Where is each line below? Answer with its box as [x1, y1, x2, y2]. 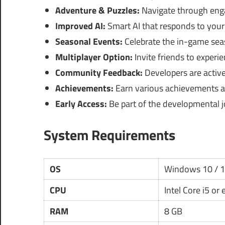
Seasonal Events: [55, 35, 123, 49]
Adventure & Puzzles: [55, 4, 140, 18]
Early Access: [55, 97, 107, 111]
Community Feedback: [55, 66, 143, 80]
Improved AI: [55, 19, 105, 33]
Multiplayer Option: [55, 50, 133, 64]
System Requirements [44, 124, 175, 146]
